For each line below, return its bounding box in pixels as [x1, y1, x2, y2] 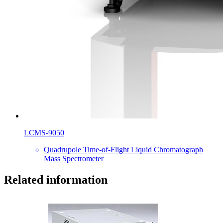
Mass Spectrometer [44, 154, 104, 163]
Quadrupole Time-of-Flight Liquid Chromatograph [44, 145, 203, 154]
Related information [4, 173, 108, 186]
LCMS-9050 [24, 128, 64, 137]
